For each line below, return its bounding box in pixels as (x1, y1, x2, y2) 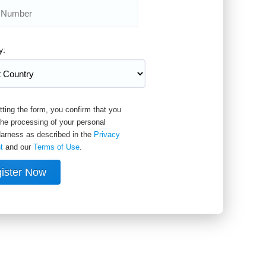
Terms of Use (33, 142, 80, 152)
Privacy (94, 130, 120, 140)
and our (3, 142, 33, 152)
